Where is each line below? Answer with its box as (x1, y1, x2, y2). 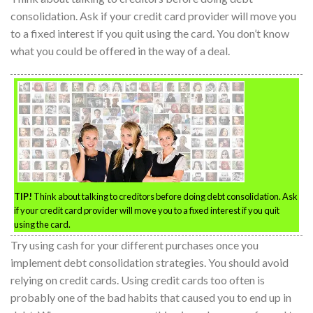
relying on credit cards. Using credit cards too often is (10, 272, 265, 286)
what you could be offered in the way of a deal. (10, 44, 230, 58)
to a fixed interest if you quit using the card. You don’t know (10, 27, 289, 41)
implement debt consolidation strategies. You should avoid (10, 255, 289, 269)
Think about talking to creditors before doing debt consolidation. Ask (32, 190, 298, 202)
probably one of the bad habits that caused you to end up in (10, 290, 291, 304)
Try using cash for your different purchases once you (10, 238, 259, 252)
